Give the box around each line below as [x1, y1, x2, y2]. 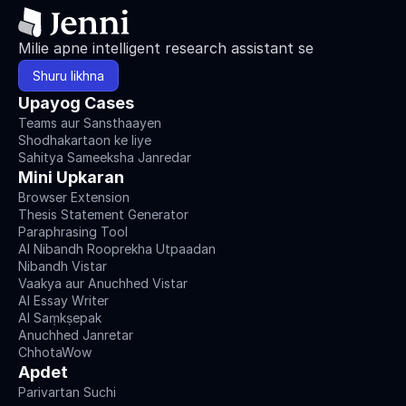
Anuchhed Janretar [18, 327, 133, 343]
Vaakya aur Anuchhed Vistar [18, 275, 188, 291]
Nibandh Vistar [18, 258, 107, 274]
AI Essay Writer [18, 293, 109, 308]
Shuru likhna [33, 68, 104, 83]
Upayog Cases [18, 93, 134, 112]
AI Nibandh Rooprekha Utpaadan [18, 241, 216, 256]
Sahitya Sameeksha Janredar [18, 150, 191, 165]
